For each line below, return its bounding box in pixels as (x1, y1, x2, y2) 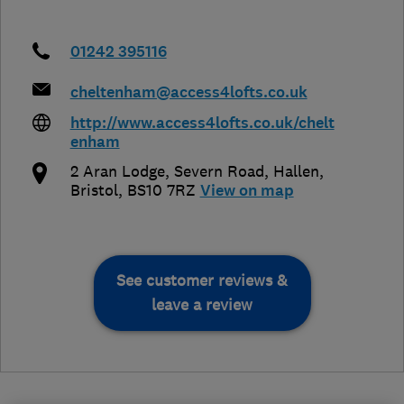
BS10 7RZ (126, 179, 196, 200)
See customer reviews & (116, 270, 288, 290)
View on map (199, 179, 294, 201)
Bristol (69, 179, 118, 200)
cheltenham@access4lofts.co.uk (69, 81, 308, 103)
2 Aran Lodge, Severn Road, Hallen (69, 161, 319, 181)
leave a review (151, 294, 252, 315)
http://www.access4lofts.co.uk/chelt (69, 112, 335, 133)
